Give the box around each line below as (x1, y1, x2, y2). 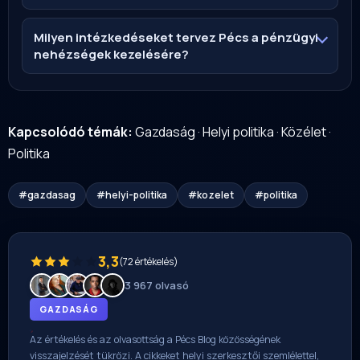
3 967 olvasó (125, 277, 189, 292)
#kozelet (188, 187, 234, 202)
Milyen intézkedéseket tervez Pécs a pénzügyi (34, 28, 318, 46)
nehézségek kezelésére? (34, 45, 189, 63)
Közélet (281, 122, 326, 141)
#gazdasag (18, 187, 76, 202)
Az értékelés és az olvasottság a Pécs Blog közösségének (30, 332, 280, 346)
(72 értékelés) (119, 254, 178, 268)
